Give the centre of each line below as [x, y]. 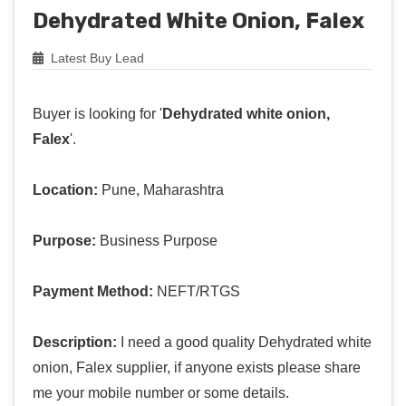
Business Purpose [157, 241]
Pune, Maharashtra [161, 190]
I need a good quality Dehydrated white [244, 343]
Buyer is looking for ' [97, 114]
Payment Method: [93, 292]
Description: [75, 343]
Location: [65, 190]
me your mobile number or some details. [161, 393]
